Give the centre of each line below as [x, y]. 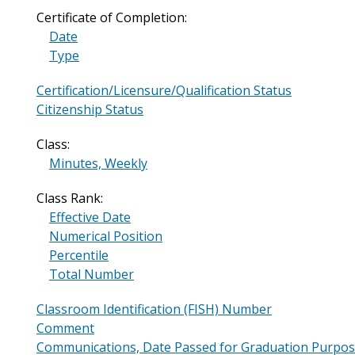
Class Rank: [70, 198]
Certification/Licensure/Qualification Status [164, 91]
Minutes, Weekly [98, 164]
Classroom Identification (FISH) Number [154, 309]
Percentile [79, 256]
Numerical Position [106, 237]
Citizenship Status [90, 110]
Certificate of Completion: [112, 18]
